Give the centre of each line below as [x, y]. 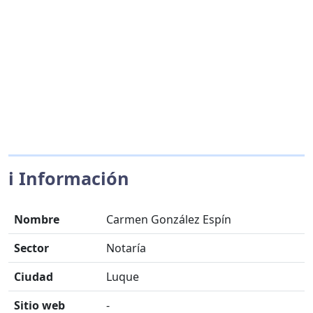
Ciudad [34, 277]
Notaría [126, 248]
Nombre [37, 219]
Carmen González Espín [169, 219]
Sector [31, 248]
